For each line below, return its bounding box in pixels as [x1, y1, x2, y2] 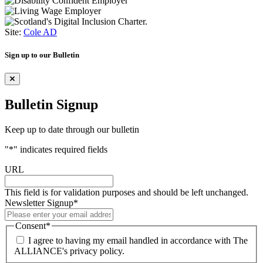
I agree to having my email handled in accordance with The [28, 235, 248, 246]
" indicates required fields [14, 144, 107, 154]
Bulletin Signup [5, 96, 98, 112]
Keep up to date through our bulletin [5, 124, 139, 134]
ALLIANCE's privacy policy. [14, 246, 124, 257]
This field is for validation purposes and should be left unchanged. [5, 187, 248, 197]
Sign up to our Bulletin [5, 50, 79, 59]
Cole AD [23, 26, 57, 37]
